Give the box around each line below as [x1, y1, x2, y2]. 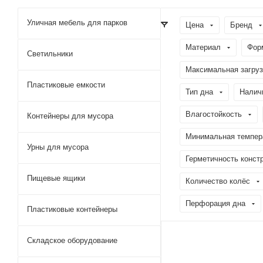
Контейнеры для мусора [27, 112, 113, 120]
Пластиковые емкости [27, 80, 105, 89]
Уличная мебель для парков [27, 18, 127, 27]
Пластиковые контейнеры [27, 205, 117, 214]
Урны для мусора [27, 143, 89, 151]
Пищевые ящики [27, 174, 85, 183]
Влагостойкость [186, 110, 242, 119]
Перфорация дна [186, 199, 245, 208]
